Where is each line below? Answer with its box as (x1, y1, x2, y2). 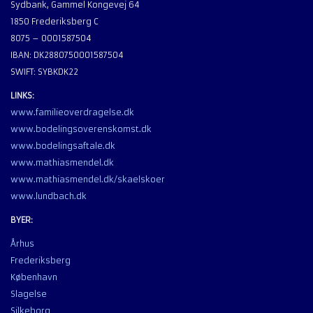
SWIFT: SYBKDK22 (10, 67, 78, 78)
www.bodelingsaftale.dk (10, 141, 115, 152)
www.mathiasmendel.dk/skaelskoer (10, 175, 165, 185)
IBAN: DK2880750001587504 (10, 50, 124, 61)
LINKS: (10, 91, 34, 101)
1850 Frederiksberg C (10, 17, 99, 27)
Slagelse (10, 289, 47, 300)
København (10, 272, 57, 283)
